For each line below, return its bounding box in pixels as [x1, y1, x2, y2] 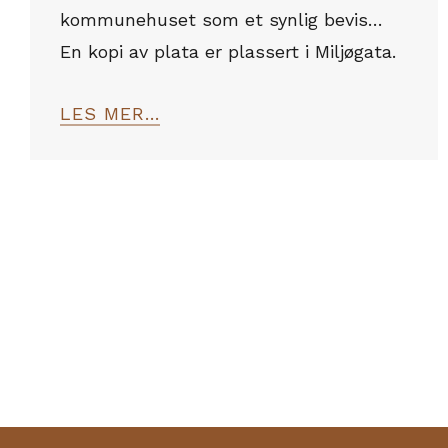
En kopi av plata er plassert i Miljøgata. [60, 41, 396, 62]
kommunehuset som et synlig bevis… [60, 9, 383, 30]
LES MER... [60, 103, 160, 124]
